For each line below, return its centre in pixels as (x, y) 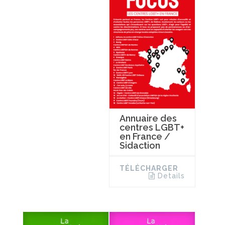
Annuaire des (148, 119)
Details (171, 176)
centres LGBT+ (152, 128)
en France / (145, 137)
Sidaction (140, 146)
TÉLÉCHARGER (149, 168)
